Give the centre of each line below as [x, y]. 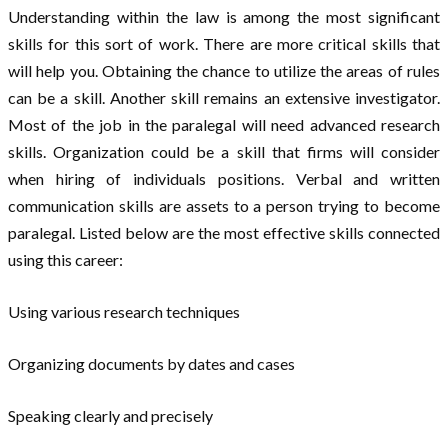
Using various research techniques [124, 311]
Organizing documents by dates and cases [151, 363]
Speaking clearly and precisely [110, 415]
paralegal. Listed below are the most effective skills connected [224, 232]
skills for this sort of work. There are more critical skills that [224, 43]
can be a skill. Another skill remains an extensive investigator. [224, 97]
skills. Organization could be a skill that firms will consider [224, 151]
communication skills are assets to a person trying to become [224, 205]
